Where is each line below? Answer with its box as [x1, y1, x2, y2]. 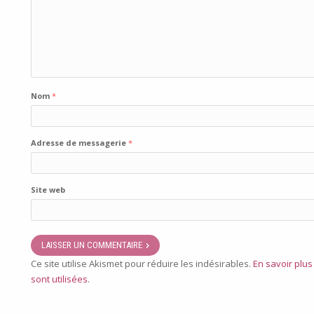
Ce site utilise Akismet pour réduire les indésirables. [31, 257, 253, 270]
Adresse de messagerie [31, 137, 128, 148]
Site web [31, 184, 65, 195]
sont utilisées [31, 273, 88, 285]
